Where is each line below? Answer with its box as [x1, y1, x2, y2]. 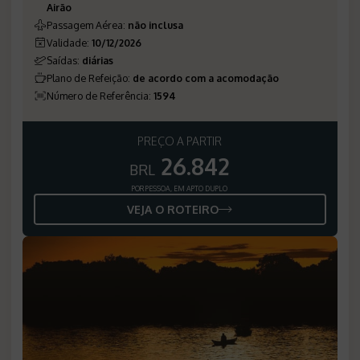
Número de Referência [47, 88, 149, 102]
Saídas [47, 53, 77, 67]
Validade [47, 35, 87, 49]
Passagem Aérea [47, 18, 123, 31]
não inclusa [128, 18, 183, 31]
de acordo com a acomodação [133, 71, 279, 84]
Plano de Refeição [47, 71, 128, 84]
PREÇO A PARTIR [137, 133, 223, 148]
